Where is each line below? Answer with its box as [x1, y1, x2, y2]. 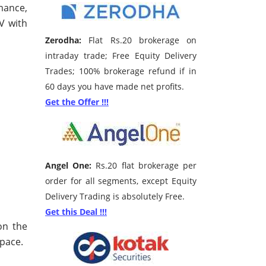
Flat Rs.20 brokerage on [81, 34, 197, 46]
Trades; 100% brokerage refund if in [45, 65, 197, 77]
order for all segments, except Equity [45, 175, 197, 187]
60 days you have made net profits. [45, 81, 184, 93]
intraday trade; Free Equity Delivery [45, 50, 197, 62]
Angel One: [45, 160, 92, 172]
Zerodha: [45, 34, 81, 46]
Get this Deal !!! [45, 206, 107, 218]
